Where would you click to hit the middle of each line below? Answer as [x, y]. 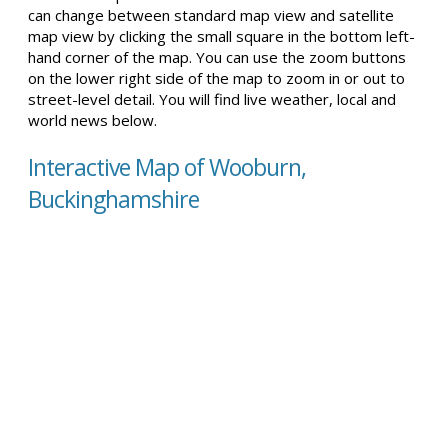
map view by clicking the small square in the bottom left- [221, 36]
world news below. [92, 120]
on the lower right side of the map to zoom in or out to [216, 78]
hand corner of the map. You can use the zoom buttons [217, 57]
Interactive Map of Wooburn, [167, 167]
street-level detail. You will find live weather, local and [212, 99]
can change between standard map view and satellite [211, 15]
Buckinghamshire [113, 199]
